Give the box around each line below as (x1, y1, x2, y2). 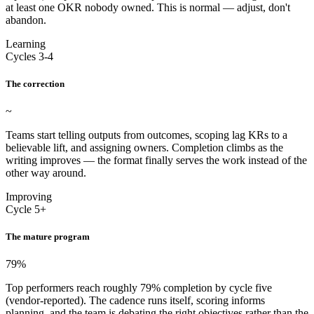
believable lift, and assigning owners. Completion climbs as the (6, 142, 283, 153)
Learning (6, 37, 46, 50)
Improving (6, 191, 52, 203)
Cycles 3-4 (6, 50, 53, 62)
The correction (6, 78, 64, 89)
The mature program (6, 231, 90, 243)
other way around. (6, 167, 86, 179)
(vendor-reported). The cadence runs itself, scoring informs (6, 294, 265, 307)
